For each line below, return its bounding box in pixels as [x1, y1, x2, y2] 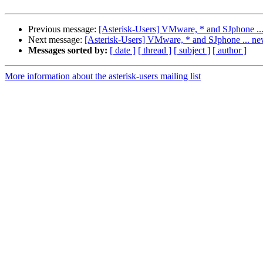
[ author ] [213, 45, 247, 56]
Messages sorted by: [28, 45, 107, 56]
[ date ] [110, 45, 136, 56]
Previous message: [28, 24, 99, 35]
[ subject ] [174, 45, 210, 56]
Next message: [28, 35, 85, 45]
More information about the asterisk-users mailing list [5, 71, 201, 82]
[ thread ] [138, 45, 171, 56]
